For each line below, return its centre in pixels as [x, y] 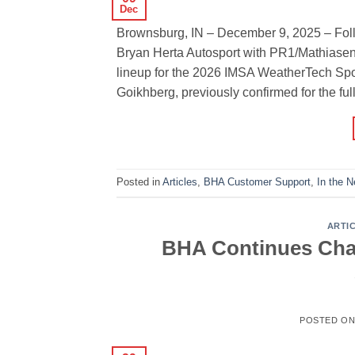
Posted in [139, 182]
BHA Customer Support [257, 182]
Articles [180, 182]
